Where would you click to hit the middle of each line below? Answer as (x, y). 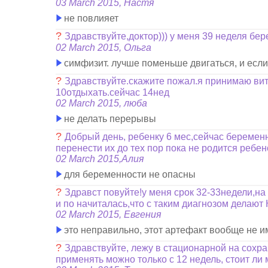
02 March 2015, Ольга (104, 48)
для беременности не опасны (129, 174)
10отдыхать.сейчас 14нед (113, 92)
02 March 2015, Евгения (109, 214)
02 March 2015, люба (102, 103)
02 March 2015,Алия (100, 159)
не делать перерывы (109, 119)
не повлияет (90, 18)
